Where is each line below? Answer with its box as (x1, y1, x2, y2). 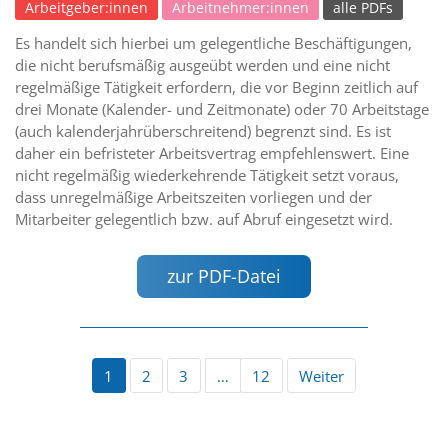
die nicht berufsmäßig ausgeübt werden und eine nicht (15, 54, 390, 75)
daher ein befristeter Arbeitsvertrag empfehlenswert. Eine (15, 142, 409, 163)
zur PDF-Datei (167, 263, 281, 288)
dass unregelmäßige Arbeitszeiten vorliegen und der (15, 186, 372, 207)
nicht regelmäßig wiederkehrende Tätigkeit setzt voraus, (15, 164, 399, 185)
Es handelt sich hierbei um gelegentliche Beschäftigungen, (15, 32, 412, 53)
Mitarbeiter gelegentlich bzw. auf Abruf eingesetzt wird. (15, 208, 393, 229)
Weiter (298, 365, 344, 386)
